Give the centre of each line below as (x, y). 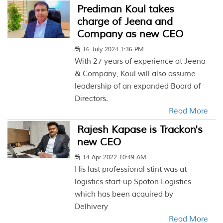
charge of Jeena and (125, 22)
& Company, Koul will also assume (135, 74)
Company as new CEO (130, 34)
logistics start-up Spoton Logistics (133, 182)
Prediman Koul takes (126, 9)
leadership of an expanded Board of (138, 86)
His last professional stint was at (131, 169)
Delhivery (92, 207)
